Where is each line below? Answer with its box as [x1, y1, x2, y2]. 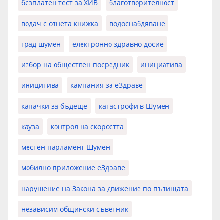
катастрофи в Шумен [99, 101, 169, 111]
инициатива [140, 60, 182, 70]
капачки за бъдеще [21, 101, 87, 111]
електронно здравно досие [72, 39, 164, 49]
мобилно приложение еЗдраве [21, 163, 125, 173]
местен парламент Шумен [21, 142, 110, 152]
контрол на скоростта [51, 122, 124, 132]
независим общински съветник [21, 204, 128, 214]
